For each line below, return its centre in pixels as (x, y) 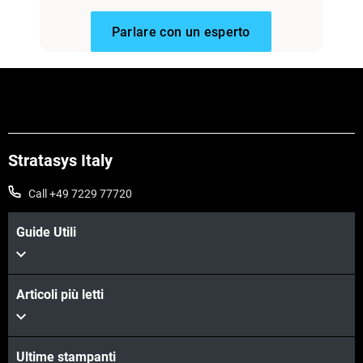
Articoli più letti (60, 295)
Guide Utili (46, 233)
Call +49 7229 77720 (80, 194)
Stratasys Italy (60, 161)
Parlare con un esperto (181, 32)
